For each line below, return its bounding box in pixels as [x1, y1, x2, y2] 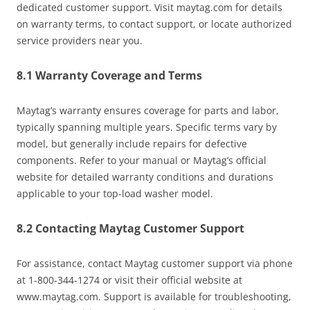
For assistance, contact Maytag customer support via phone [17, 257, 293, 271]
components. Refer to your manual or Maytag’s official [17, 154, 266, 167]
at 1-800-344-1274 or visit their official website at [17, 273, 242, 287]
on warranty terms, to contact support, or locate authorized [17, 17, 292, 31]
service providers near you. [17, 34, 143, 48]
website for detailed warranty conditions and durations [17, 170, 273, 184]
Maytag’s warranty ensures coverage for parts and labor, [17, 104, 279, 118]
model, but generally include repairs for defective [17, 137, 247, 151]
